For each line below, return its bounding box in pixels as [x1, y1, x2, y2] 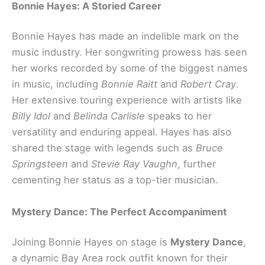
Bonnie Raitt [101, 78, 157, 91]
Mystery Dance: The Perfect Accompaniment [12, 205, 227, 218]
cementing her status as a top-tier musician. [12, 174, 218, 186]
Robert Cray [180, 78, 236, 91]
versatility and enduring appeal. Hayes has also [12, 126, 231, 138]
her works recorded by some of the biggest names [12, 62, 248, 75]
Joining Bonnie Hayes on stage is [12, 236, 170, 248]
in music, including [12, 78, 101, 91]
